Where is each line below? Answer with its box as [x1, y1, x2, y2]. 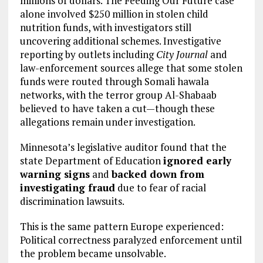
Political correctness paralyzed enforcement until [19, 232, 242, 247]
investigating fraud [19, 180, 115, 194]
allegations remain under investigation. [19, 114, 195, 129]
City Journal [156, 47, 208, 61]
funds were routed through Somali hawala [19, 74, 209, 88]
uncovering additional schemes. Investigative [19, 33, 221, 48]
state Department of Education [19, 153, 163, 167]
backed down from [111, 167, 204, 181]
